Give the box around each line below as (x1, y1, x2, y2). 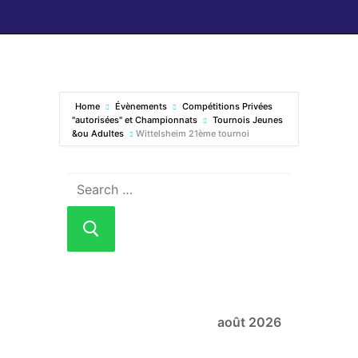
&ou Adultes (72, 128, 124, 140)
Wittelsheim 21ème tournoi (136, 128, 249, 140)
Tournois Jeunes (213, 114, 283, 126)
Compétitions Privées (182, 101, 272, 113)
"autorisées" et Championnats (72, 114, 197, 126)
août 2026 (217, 313, 281, 330)
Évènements (115, 101, 167, 113)
